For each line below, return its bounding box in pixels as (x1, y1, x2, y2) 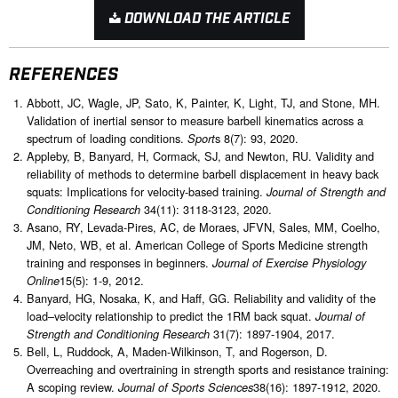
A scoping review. (27, 378, 118, 395)
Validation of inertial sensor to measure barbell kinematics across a (27, 111, 363, 129)
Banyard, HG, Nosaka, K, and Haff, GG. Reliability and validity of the (27, 289, 376, 306)
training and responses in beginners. (27, 253, 212, 271)
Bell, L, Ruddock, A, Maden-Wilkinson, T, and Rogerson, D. (27, 342, 328, 360)
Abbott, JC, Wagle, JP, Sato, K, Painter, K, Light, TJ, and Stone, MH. (27, 93, 380, 111)
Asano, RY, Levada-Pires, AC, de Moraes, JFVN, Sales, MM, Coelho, (27, 218, 380, 235)
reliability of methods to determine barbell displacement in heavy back (27, 164, 378, 182)
